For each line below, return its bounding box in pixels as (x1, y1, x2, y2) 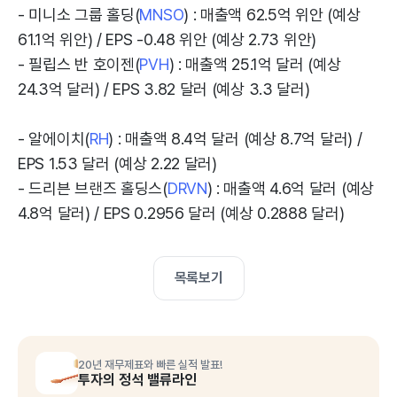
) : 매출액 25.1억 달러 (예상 (168, 55, 341, 74)
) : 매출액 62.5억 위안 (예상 (183, 5, 361, 24)
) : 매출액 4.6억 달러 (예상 (206, 179, 374, 198)
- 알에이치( (18, 129, 90, 148)
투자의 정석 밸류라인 (78, 371, 197, 388)
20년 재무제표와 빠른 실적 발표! (78, 358, 222, 371)
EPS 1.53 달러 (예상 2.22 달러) (18, 154, 217, 173)
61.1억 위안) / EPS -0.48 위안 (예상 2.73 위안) (18, 30, 316, 49)
